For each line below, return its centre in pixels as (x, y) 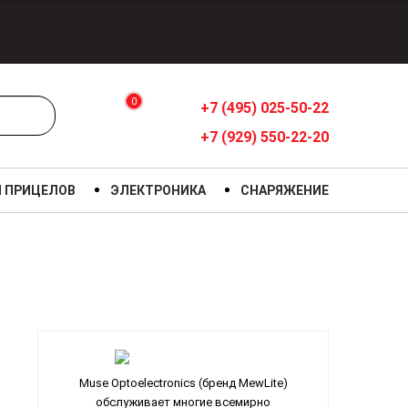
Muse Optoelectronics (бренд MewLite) (183, 383)
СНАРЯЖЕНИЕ (284, 190)
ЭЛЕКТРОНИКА (158, 190)
